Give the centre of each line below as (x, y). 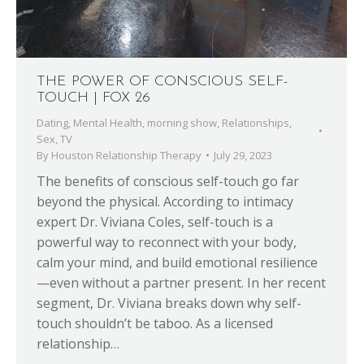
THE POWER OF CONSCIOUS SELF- (162, 82)
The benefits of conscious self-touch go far (168, 182)
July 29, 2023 (243, 156)
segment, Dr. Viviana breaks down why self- (169, 303)
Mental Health (108, 123)
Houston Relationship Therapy (126, 156)
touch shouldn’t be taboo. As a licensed (155, 324)
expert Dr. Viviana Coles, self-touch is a (155, 222)
